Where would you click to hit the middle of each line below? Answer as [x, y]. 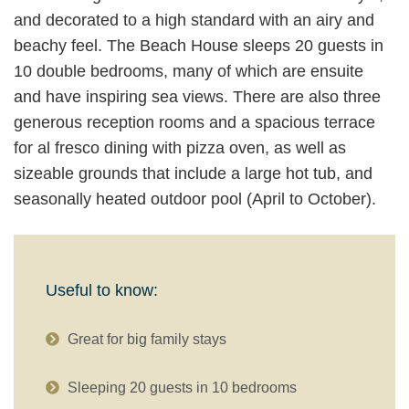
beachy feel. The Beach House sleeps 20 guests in [199, 46]
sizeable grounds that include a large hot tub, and [193, 174]
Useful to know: [102, 290]
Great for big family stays [147, 340]
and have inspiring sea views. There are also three [197, 97]
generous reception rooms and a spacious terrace [194, 123]
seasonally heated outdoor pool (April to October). [195, 199]
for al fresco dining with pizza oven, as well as [180, 148]
